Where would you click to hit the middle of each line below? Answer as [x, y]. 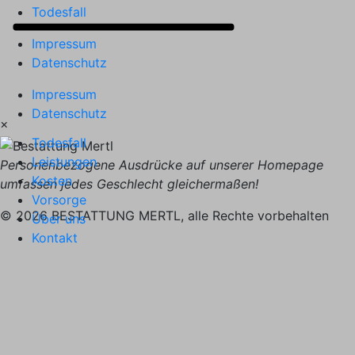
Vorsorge [59, 199]
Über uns [59, 218]
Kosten [52, 180]
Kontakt [55, 237]
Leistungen [64, 161]
